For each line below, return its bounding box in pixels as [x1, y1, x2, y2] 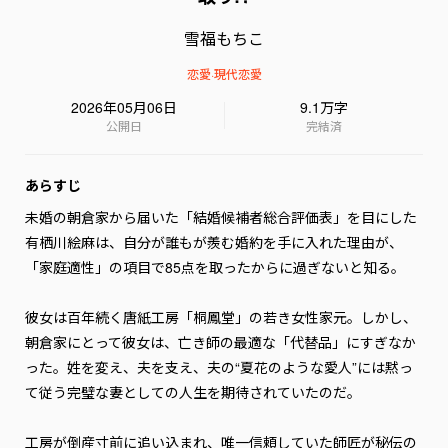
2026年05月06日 [71, 97, 178, 117]
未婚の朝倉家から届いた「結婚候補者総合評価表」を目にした [25, 207, 417, 227]
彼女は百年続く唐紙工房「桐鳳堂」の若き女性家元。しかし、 [25, 307, 417, 327]
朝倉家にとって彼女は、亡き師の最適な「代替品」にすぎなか [25, 332, 416, 352]
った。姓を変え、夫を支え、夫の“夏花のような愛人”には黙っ [25, 357, 413, 377]
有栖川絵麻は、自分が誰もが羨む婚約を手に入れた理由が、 [25, 232, 403, 252]
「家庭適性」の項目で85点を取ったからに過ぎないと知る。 [25, 257, 405, 277]
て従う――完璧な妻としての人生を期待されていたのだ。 [25, 382, 361, 402]
